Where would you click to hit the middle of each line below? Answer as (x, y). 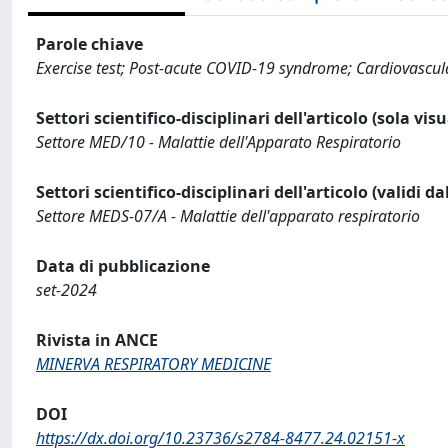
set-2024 (66, 290)
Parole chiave (89, 44)
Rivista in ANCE (97, 340)
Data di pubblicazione (123, 266)
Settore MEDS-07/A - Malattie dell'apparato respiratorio (228, 216)
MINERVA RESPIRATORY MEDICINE (153, 364)
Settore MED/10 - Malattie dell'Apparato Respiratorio (218, 142)
